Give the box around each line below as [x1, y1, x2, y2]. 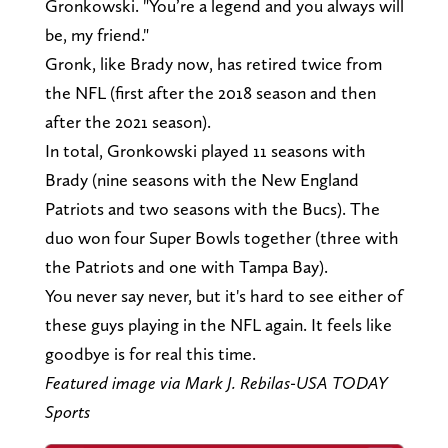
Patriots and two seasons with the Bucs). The [44, 198, 380, 220]
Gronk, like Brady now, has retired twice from [44, 53, 382, 75]
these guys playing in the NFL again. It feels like [44, 314, 392, 336]
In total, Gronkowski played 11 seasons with [44, 140, 366, 162]
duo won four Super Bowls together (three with [44, 227, 399, 249]
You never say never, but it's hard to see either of [44, 285, 403, 307]
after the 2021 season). [44, 111, 211, 133]
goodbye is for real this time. [44, 343, 256, 365]
